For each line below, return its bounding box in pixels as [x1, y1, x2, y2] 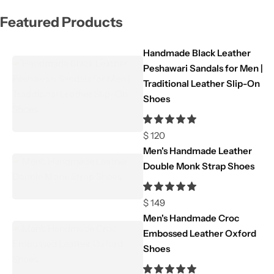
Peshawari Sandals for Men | [143, 62, 263, 74]
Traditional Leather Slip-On [143, 77, 260, 89]
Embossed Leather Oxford [143, 227, 256, 239]
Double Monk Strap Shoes [143, 160, 254, 172]
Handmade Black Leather [143, 46, 251, 59]
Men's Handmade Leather [143, 144, 252, 157]
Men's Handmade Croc [143, 212, 239, 224]
